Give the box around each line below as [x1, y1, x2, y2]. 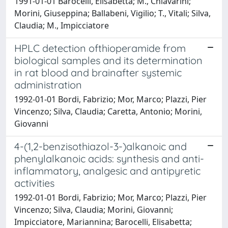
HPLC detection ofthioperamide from [14, 42, 186, 54]
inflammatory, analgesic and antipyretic [14, 164, 201, 177]
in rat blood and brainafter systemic [14, 66, 182, 79]
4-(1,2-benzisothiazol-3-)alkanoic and [14, 140, 187, 153]
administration [14, 78, 82, 91]
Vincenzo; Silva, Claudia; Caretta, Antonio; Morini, [14, 106, 202, 117]
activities [14, 177, 54, 189]
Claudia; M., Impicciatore [14, 20, 109, 31]
